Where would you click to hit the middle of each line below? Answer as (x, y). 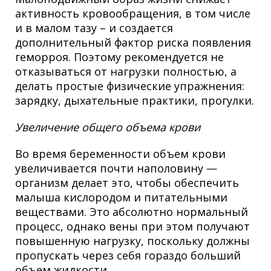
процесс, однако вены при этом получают (132, 227)
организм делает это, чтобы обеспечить (127, 183)
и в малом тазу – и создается (94, 28)
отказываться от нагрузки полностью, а (126, 72)
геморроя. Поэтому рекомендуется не (119, 57)
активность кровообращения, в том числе (133, 14)
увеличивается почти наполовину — (116, 168)
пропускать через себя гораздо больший (128, 256)
